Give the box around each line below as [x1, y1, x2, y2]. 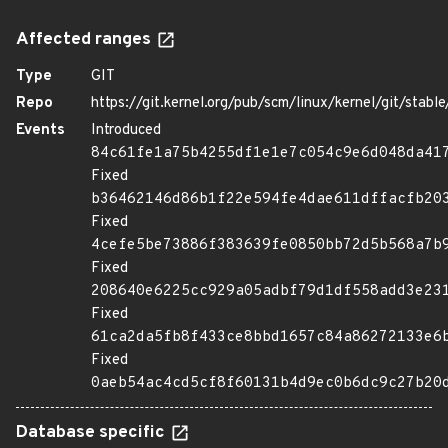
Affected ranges [16, 29, 155, 51]
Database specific [16, 422, 169, 444]
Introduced [91, 121, 161, 140]
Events [16, 121, 65, 140]
